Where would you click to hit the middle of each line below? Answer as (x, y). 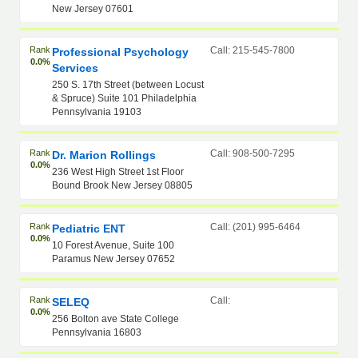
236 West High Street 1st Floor (118, 172)
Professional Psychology (121, 52)
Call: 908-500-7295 (253, 153)
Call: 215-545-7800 (253, 50)
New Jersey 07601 (93, 9)
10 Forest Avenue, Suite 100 (113, 245)
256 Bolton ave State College (116, 319)
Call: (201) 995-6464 (255, 227)
